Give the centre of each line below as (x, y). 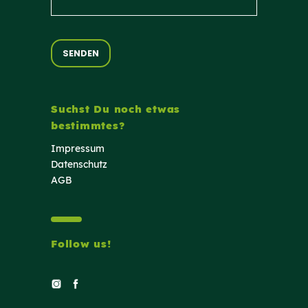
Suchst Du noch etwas (115, 109)
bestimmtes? (88, 126)
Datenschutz (79, 165)
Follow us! (81, 244)
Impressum (78, 149)
